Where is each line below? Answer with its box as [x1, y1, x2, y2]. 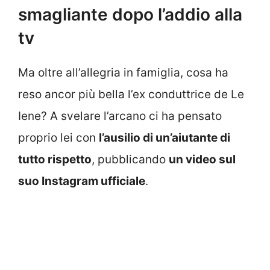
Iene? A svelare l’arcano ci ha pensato [18, 108, 222, 123]
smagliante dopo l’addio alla [18, 4, 242, 25]
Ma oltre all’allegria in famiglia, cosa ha [18, 65, 228, 80]
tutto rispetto [18, 152, 92, 166]
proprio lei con [18, 130, 99, 145]
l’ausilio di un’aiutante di [99, 130, 230, 145]
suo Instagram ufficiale [18, 174, 145, 188]
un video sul [169, 152, 236, 166]
